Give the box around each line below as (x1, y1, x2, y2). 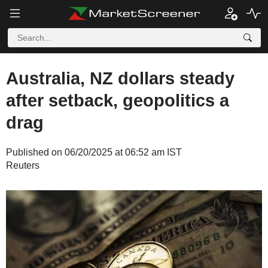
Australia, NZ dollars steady (6, 69, 234, 88)
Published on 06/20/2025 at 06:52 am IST (6, 147, 182, 157)
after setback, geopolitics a (6, 91, 229, 110)
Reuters (6, 160, 39, 170)
